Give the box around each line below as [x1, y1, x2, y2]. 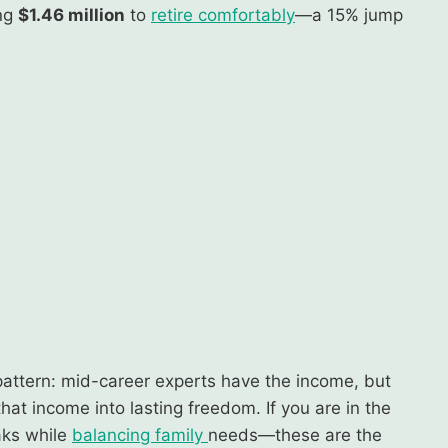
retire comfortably [151, 4, 295, 25]
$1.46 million [18, 4, 125, 25]
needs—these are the [208, 424, 382, 445]
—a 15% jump [295, 4, 403, 25]
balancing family [72, 424, 208, 445]
